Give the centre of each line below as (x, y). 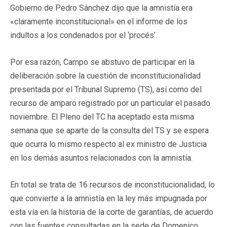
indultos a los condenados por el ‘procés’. (84, 35)
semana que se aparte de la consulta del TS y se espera (109, 130)
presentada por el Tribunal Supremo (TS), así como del (106, 89)
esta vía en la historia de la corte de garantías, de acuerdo (112, 212)
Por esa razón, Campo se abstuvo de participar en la (102, 62)
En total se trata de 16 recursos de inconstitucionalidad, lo (112, 184)
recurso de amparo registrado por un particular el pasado (110, 103)
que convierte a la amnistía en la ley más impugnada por (109, 198)
